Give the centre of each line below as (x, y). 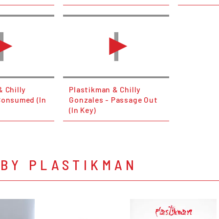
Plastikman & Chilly (105, 89)
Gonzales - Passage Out (113, 99)
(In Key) (83, 109)
